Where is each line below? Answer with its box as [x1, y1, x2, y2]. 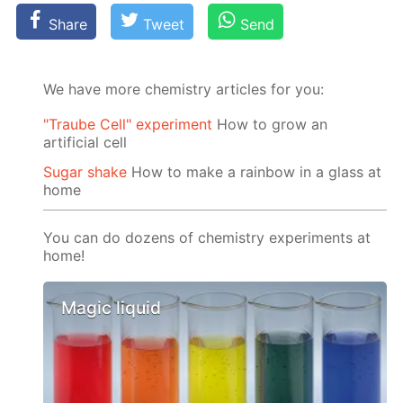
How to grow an [212, 114, 328, 133]
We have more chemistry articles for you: [43, 79, 325, 98]
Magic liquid [61, 296, 162, 318]
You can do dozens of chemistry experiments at [43, 228, 372, 246]
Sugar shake [43, 162, 128, 181]
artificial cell [43, 132, 128, 151]
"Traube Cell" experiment [43, 114, 213, 133]
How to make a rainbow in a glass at [127, 162, 382, 181]
